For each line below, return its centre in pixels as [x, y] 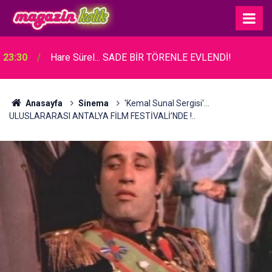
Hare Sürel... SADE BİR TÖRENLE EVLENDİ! [141, 57]
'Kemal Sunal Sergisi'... [167, 103]
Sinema [93, 103]
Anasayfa [43, 103]
